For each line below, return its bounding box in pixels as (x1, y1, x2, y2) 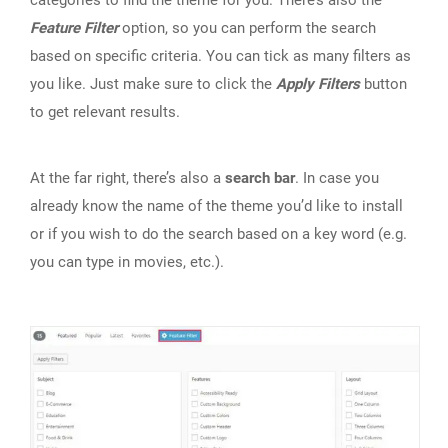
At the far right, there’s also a (30, 169, 225, 188)
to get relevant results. (30, 103, 180, 122)
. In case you (295, 169, 379, 188)
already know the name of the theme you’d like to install (30, 197, 403, 216)
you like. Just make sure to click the (30, 75, 276, 94)
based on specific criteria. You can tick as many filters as (30, 47, 411, 66)
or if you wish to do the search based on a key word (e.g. (30, 225, 407, 244)
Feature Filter (30, 19, 118, 38)
